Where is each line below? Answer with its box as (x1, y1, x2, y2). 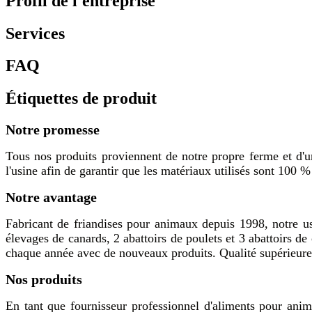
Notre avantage (6, 189, 97, 205)
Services (6, 24, 65, 42)
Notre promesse (6, 122, 100, 138)
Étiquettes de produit (6, 89, 157, 108)
